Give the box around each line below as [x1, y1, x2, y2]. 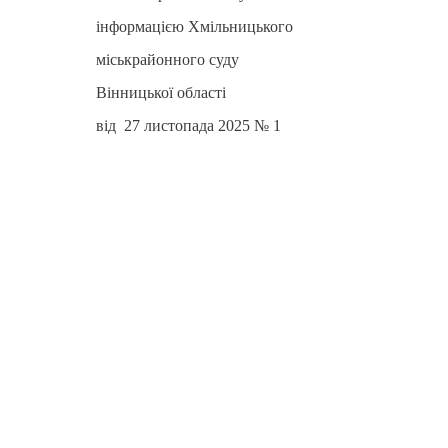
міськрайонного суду [96, 50, 239, 68]
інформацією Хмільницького [96, 17, 293, 35]
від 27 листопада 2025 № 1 [96, 116, 281, 134]
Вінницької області [96, 83, 226, 101]
